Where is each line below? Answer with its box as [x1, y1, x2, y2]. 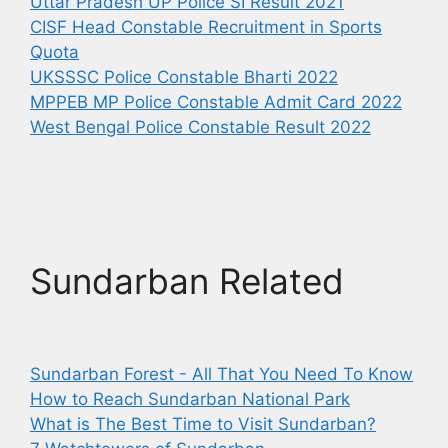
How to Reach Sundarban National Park [30, 389, 350, 409]
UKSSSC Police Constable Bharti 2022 [30, 67, 338, 87]
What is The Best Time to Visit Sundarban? [30, 414, 376, 434]
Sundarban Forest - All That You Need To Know [30, 364, 413, 384]
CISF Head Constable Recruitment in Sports [30, 17, 382, 37]
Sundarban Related [30, 260, 344, 302]
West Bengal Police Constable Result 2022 [30, 117, 371, 137]
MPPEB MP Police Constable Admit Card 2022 [30, 92, 402, 112]
